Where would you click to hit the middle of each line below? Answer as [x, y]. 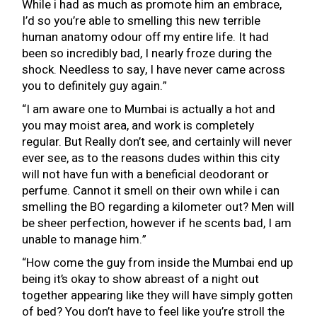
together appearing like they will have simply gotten [158, 295]
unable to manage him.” [85, 240]
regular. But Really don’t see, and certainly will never [157, 142]
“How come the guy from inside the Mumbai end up [158, 263]
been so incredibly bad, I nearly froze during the [147, 53]
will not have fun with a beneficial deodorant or [146, 174]
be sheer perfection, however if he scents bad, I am [157, 223]
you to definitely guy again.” [95, 86]
